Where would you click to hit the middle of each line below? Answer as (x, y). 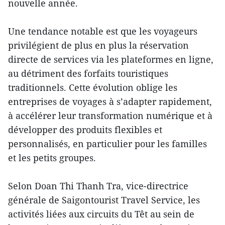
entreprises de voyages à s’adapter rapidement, (110, 102)
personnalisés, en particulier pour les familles (107, 144)
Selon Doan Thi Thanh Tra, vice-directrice (98, 186)
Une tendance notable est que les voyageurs (103, 31)
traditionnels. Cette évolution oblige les (93, 88)
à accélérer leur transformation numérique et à (110, 116)
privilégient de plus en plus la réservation (98, 45)
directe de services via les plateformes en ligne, (111, 60)
